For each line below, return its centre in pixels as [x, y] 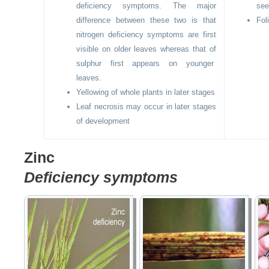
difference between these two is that [146, 20]
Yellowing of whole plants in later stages [146, 92]
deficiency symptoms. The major [146, 6]
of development [103, 121]
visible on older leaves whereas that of [146, 49]
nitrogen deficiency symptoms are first [146, 35]
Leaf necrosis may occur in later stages [146, 107]
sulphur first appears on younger [146, 64]
